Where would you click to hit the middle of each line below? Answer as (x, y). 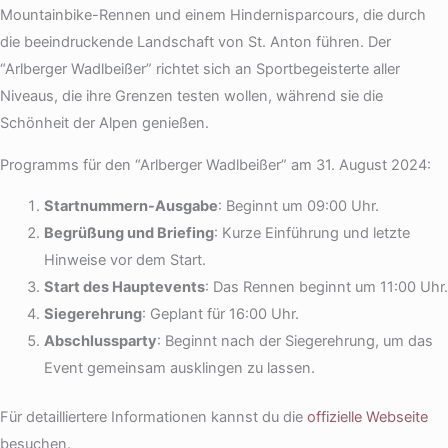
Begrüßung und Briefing (128, 233)
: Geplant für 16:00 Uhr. (220, 314)
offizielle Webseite (367, 417)
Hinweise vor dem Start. (124, 260)
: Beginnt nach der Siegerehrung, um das (294, 341)
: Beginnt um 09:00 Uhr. (298, 206)
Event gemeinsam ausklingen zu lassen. (179, 368)
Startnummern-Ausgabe (130, 206)
